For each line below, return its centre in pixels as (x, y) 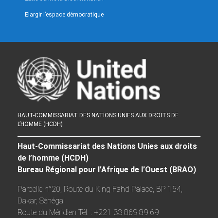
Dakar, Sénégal (41, 200)
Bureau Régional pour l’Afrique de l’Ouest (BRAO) (107, 169)
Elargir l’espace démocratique (64, 15)
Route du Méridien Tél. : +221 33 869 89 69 (88, 212)
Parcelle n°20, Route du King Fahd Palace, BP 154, (100, 189)
